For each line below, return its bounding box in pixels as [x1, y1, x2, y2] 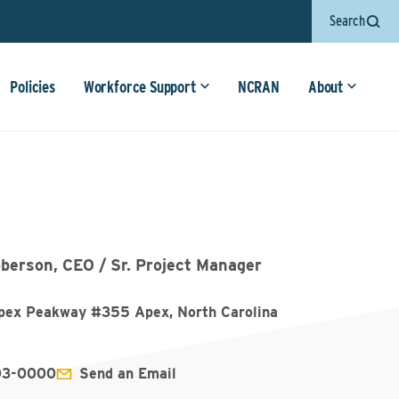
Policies [10, 77, 55, 96]
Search [330, 12, 365, 29]
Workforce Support [83, 77, 197, 96]
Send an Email [79, 365, 177, 382]
